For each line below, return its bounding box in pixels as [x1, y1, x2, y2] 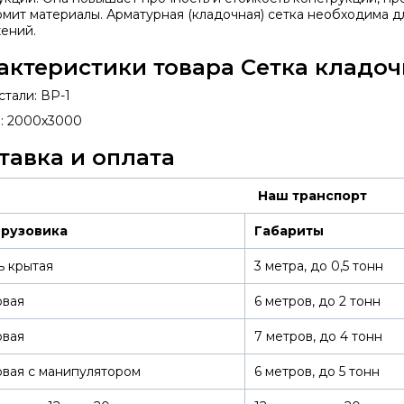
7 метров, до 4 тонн [253, 328, 382, 344]
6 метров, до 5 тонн [253, 363, 380, 380]
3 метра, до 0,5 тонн [253, 258, 383, 274]
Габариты [253, 223, 324, 239]
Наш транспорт [258, 188, 367, 204]
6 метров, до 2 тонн [253, 293, 381, 309]
